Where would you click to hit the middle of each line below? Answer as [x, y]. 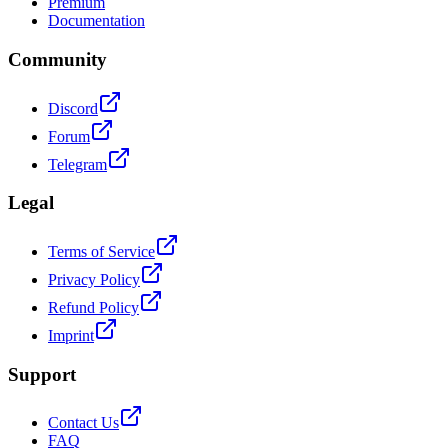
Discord [73, 108]
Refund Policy [93, 308]
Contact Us [83, 423]
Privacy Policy [94, 280]
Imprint [71, 336]
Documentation [96, 21]
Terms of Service [101, 252]
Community [57, 59]
